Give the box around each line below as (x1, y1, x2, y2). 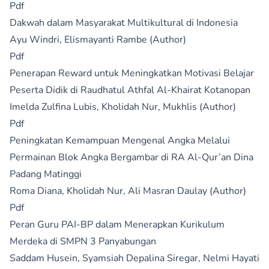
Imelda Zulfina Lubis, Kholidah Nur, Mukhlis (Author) (10, 100, 236, 113)
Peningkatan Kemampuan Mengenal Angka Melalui (10, 134, 230, 147)
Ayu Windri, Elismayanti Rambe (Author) (10, 33, 186, 46)
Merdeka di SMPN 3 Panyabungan (10, 235, 156, 248)
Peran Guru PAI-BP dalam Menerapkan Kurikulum (10, 218, 225, 231)
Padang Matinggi (10, 168, 82, 181)
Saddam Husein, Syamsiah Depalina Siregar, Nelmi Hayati (10, 252, 259, 265)
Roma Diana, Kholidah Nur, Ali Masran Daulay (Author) (10, 184, 246, 198)
